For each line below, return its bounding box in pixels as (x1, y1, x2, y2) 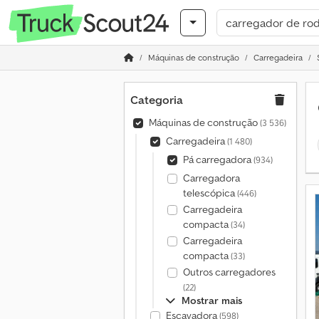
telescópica (182, 187, 237, 199)
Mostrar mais (182, 294, 242, 307)
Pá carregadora (182, 153, 253, 166)
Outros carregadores (182, 266, 276, 278)
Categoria (130, 93, 183, 107)
